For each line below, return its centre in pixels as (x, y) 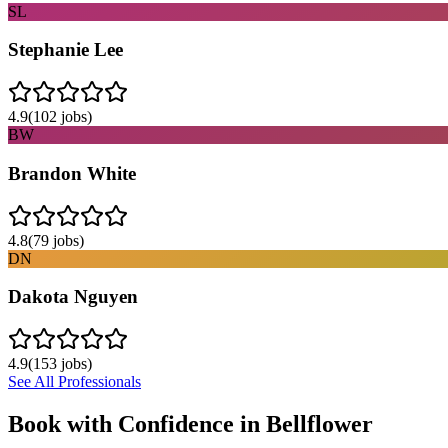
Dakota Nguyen (73, 297)
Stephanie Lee (65, 50)
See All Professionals (74, 381)
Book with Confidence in (137, 423)
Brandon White (72, 173)
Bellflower (319, 423)
